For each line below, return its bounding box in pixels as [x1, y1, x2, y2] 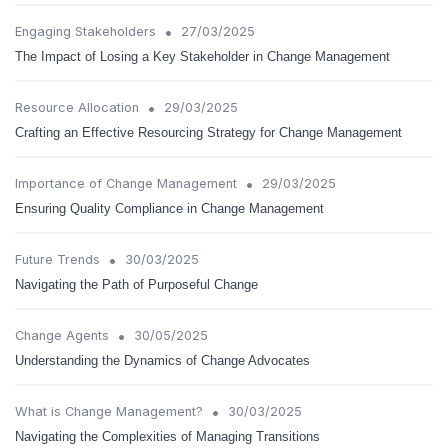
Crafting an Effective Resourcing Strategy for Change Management [15, 125, 402, 140]
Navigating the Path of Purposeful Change [15, 277, 258, 292]
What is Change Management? [15, 404, 203, 419]
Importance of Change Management [15, 176, 237, 191]
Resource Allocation [15, 100, 139, 115]
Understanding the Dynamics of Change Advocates [15, 353, 310, 368]
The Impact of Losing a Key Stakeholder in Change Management [15, 49, 390, 64]
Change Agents [15, 328, 109, 343]
